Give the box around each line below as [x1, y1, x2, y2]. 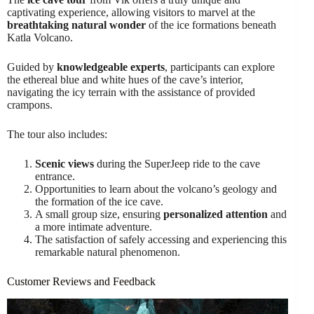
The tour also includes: [7, 128, 107, 140]
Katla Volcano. [7, 31, 73, 43]
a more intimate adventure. [35, 220, 152, 233]
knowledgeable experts [57, 60, 165, 73]
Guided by [7, 60, 57, 73]
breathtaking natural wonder [7, 18, 146, 31]
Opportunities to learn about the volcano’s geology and [35, 182, 277, 195]
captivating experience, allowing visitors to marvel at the [7, 6, 255, 18]
